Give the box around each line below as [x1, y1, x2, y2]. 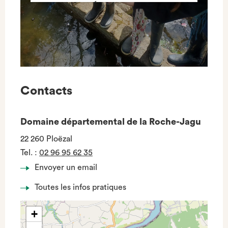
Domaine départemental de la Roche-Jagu [20, 117, 201, 126]
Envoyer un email [35, 163, 97, 172]
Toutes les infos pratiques [35, 183, 126, 191]
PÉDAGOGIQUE [88, 2, 140, 9]
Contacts [20, 85, 72, 97]
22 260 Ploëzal [20, 135, 72, 143]
